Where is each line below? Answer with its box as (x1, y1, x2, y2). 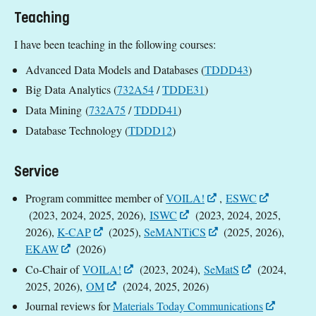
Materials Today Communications (113, 298, 263, 314)
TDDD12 (128, 122, 172, 138)
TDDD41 (134, 102, 178, 118)
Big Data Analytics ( (25, 82, 117, 97)
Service (14, 162, 59, 181)
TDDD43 (205, 61, 248, 77)
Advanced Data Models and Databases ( (25, 61, 205, 77)
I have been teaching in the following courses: (14, 36, 216, 51)
